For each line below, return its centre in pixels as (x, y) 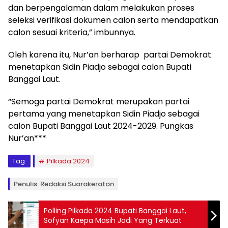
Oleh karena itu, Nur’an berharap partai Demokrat (110, 54)
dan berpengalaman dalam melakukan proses (101, 8)
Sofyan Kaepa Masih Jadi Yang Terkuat (113, 220)
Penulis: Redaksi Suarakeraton (64, 184)
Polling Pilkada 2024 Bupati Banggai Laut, (115, 210)
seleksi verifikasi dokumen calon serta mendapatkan (113, 20)
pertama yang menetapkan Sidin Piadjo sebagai (104, 113)
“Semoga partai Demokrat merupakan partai (99, 101)
